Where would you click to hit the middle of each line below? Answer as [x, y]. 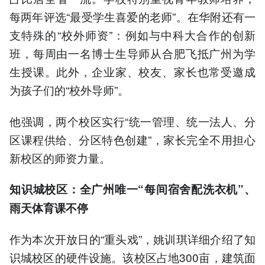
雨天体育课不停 [49, 208]
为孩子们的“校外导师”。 [69, 90]
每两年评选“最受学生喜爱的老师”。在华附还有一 [132, 17]
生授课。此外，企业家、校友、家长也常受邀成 [132, 72]
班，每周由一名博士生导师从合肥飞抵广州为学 [132, 53]
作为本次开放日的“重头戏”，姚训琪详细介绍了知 [132, 238]
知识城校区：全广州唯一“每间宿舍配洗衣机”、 [132, 189]
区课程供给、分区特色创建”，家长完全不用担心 [132, 139]
